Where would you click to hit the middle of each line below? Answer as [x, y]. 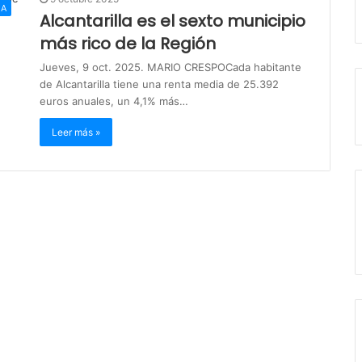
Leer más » [76, 132]
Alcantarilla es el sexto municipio [173, 21]
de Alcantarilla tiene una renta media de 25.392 [159, 84]
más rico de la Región [128, 43]
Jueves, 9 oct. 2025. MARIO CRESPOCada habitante [170, 67]
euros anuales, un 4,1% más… [114, 101]
